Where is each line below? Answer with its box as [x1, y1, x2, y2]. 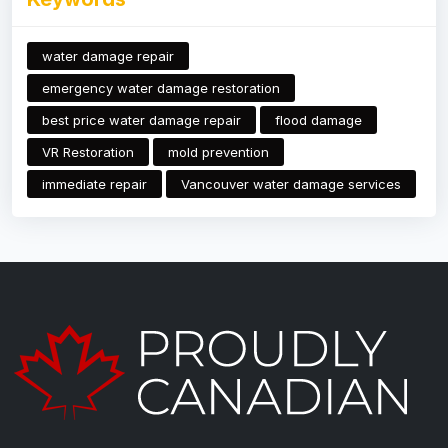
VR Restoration [42, 143, 134, 160]
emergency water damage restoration [42, 79, 280, 96]
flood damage [275, 111, 362, 128]
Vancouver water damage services [181, 175, 401, 192]
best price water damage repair [42, 111, 241, 128]
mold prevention [168, 143, 269, 160]
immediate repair [42, 175, 147, 192]
